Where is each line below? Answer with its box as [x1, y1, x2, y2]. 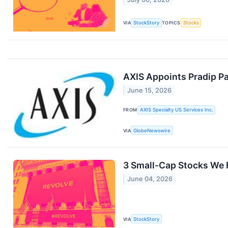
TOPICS [162, 20, 181, 26]
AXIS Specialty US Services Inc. [139, 107, 213, 113]
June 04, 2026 [127, 175, 173, 183]
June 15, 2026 [127, 86, 172, 94]
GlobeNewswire [133, 127, 171, 133]
